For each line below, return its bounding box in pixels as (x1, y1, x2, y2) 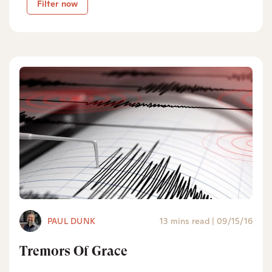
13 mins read (159, 215, 209, 226)
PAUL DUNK (47, 215, 96, 226)
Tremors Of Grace (19, 243, 127, 259)
